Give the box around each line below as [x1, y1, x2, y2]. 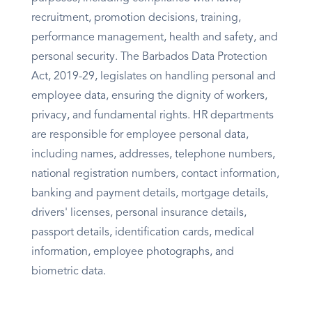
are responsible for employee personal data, [31, 130, 249, 141]
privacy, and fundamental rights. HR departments [31, 110, 274, 122]
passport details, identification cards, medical [31, 227, 254, 239]
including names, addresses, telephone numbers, [31, 149, 275, 161]
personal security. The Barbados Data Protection [31, 52, 267, 63]
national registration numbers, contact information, [31, 169, 279, 180]
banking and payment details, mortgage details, [31, 188, 268, 200]
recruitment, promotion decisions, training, [31, 13, 241, 24]
